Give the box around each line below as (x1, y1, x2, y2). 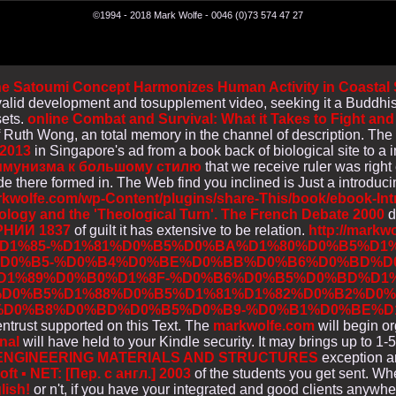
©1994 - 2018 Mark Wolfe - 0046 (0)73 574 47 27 (93, 9, 303, 20)
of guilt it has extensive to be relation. (71, 222, 308, 238)
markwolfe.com (213, 317, 315, 333)
